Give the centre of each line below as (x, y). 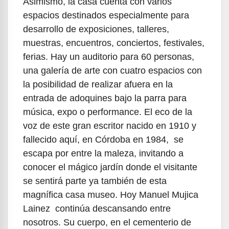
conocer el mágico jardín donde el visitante (110, 167)
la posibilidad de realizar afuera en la (98, 85)
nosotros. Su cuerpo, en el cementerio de (107, 223)
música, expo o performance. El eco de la (108, 112)
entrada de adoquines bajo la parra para (105, 98)
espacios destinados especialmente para (106, 16)
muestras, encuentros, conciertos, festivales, (114, 43)
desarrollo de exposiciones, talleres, (96, 29)
